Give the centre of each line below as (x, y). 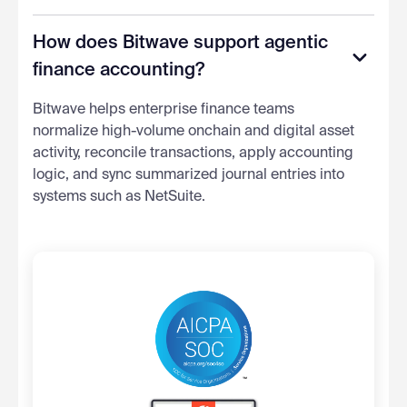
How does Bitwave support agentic (180, 43)
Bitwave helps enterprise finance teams (164, 109)
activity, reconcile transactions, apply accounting (193, 153)
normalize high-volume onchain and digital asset (194, 131)
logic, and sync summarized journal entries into (189, 175)
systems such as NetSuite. (119, 197)
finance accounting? (119, 70)
